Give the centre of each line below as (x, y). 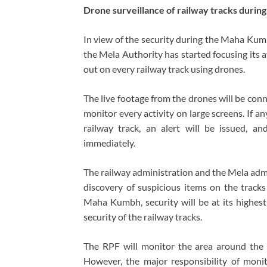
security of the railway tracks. (143, 217)
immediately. (109, 143)
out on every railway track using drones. (164, 69)
